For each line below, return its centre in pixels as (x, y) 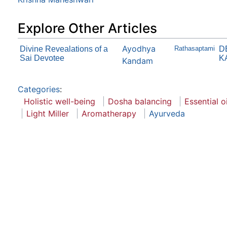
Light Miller (48, 114)
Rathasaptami (194, 49)
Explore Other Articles (87, 28)
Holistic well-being (60, 102)
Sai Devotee (42, 58)
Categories (39, 89)
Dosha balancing (140, 102)
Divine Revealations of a (64, 49)
